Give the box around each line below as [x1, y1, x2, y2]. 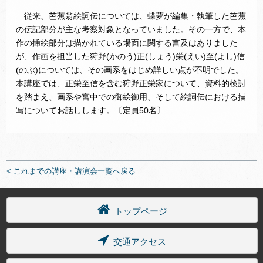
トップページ [112, 206, 167, 216]
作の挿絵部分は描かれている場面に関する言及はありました [16, 38, 238, 48]
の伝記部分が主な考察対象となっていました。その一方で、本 [16, 25, 247, 34]
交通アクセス [111, 237, 166, 247]
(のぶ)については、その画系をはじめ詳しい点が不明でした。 [16, 65, 244, 75]
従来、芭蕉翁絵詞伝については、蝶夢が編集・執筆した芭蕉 [16, 11, 247, 21]
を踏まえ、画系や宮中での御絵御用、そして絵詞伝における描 [16, 92, 247, 102]
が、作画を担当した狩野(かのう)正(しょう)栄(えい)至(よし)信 [16, 52, 245, 61]
